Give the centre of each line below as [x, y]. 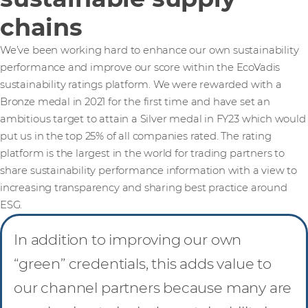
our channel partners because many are [153, 287]
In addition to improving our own [128, 239]
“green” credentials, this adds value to [143, 263]
